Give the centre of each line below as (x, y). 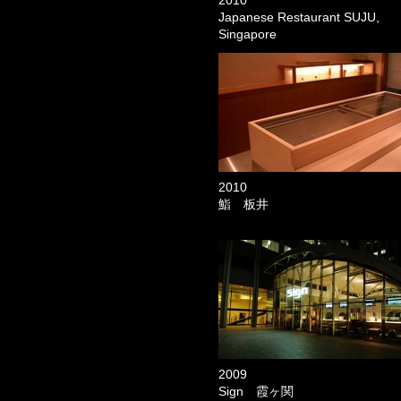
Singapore (247, 34)
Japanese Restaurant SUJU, (299, 17)
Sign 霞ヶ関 (256, 391)
